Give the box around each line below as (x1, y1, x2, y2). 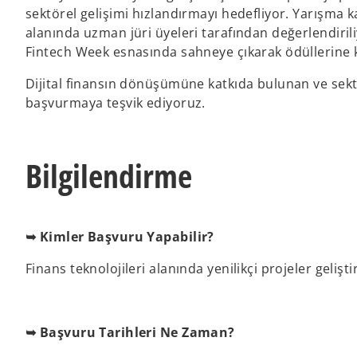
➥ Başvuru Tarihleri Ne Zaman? (25, 324, 235, 341)
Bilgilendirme (25, 154, 192, 198)
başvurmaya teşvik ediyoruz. (25, 94, 210, 112)
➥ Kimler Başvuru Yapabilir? (25, 228, 214, 245)
